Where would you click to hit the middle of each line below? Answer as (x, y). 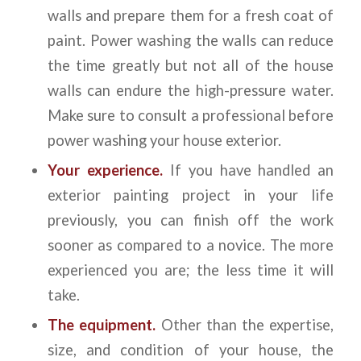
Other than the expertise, (245, 325)
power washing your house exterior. (164, 141)
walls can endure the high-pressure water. (191, 91)
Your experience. (105, 170)
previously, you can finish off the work (191, 220)
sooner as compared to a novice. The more (191, 245)
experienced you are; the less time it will (191, 270)
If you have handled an (248, 170)
